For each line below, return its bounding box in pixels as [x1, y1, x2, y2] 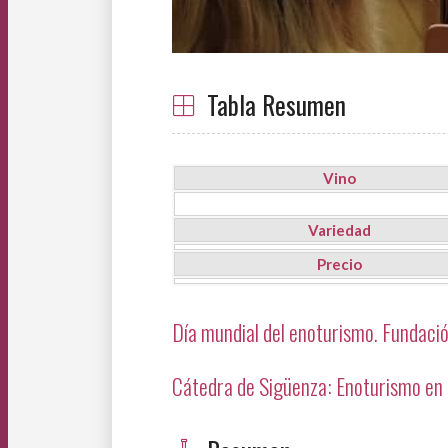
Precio [316, 255, 362, 274]
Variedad [307, 221, 371, 240]
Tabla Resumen [207, 86, 346, 124]
